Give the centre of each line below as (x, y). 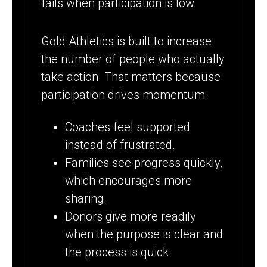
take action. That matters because (131, 77)
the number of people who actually (133, 59)
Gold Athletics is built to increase (127, 41)
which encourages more (129, 181)
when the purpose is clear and (144, 235)
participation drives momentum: (124, 94)
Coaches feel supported (128, 127)
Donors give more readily (131, 217)
